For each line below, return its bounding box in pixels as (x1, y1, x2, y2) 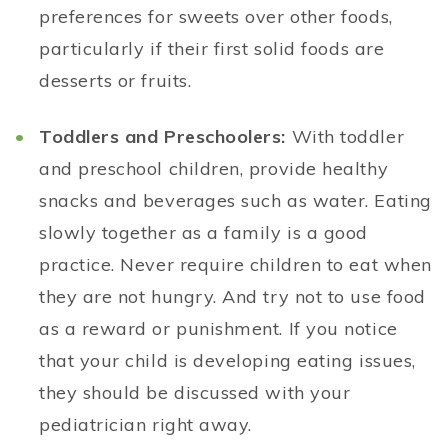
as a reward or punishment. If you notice (39, 317, 398, 341)
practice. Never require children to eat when (39, 253, 432, 277)
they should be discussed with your (39, 381, 351, 405)
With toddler (286, 125, 405, 149)
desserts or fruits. (39, 69, 192, 93)
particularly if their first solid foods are (39, 37, 385, 61)
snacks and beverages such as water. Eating (39, 189, 432, 213)
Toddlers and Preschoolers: (39, 125, 287, 149)
